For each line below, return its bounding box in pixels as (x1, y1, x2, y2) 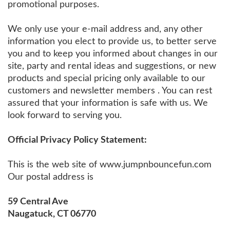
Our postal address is (8, 172, 93, 181)
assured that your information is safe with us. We (8, 98, 208, 107)
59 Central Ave (8, 197, 68, 206)
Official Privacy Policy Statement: (8, 135, 147, 144)
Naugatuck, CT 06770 (8, 209, 96, 218)
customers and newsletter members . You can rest (8, 86, 212, 95)
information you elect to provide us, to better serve (8, 36, 217, 46)
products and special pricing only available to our (8, 73, 205, 83)
